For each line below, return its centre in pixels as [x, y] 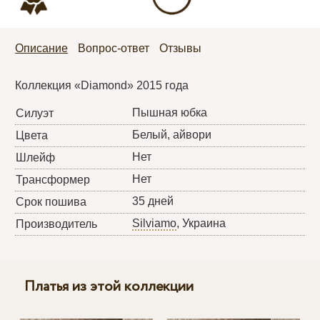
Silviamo [155, 223]
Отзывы [181, 48]
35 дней [153, 201]
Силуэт [35, 113]
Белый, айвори [172, 134]
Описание [42, 48]
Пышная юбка [170, 112]
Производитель [57, 224]
